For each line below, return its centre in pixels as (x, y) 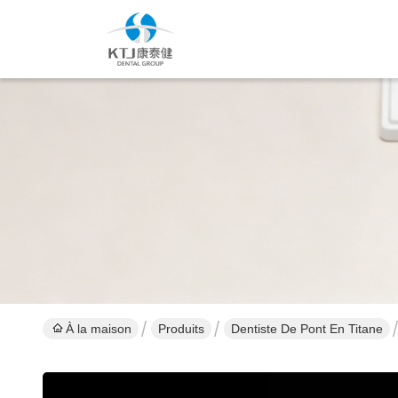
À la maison (99, 329)
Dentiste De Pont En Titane (307, 329)
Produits (181, 329)
